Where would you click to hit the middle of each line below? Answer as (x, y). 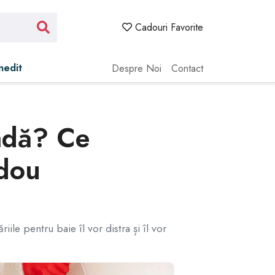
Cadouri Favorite (168, 27)
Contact (187, 68)
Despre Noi (136, 68)
